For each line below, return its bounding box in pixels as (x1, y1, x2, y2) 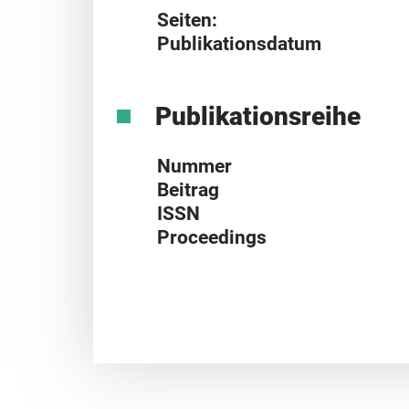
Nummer (157, 154, 232, 177)
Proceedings (157, 225, 267, 248)
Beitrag (157, 178, 219, 201)
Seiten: (157, 8, 217, 31)
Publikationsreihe (154, 100, 361, 131)
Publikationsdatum (157, 32, 321, 55)
